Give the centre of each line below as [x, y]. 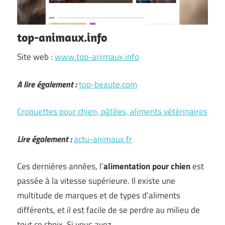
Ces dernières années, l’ [60, 166]
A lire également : [47, 84]
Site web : [36, 57]
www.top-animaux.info [97, 57]
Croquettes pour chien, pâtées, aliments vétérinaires [112, 111]
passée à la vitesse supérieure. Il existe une [96, 181]
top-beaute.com [108, 84]
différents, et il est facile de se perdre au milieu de [108, 210]
